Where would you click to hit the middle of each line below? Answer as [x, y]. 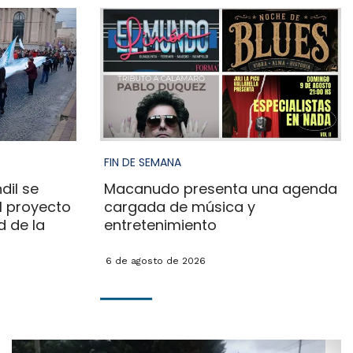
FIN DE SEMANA [142, 163]
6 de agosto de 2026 [155, 261]
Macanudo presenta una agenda [220, 189]
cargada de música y [179, 207]
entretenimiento [160, 225]
